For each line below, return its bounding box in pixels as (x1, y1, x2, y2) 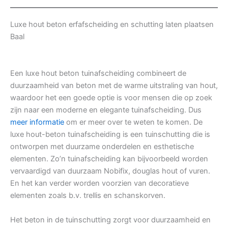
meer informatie (10, 118, 64, 127)
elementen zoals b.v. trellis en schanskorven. (10, 191, 165, 201)
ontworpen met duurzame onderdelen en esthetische (10, 142, 194, 152)
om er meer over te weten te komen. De (64, 118, 203, 127)
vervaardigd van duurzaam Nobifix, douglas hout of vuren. (10, 166, 210, 176)
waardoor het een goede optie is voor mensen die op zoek (10, 93, 212, 103)
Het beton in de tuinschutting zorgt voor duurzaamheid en (10, 215, 211, 225)
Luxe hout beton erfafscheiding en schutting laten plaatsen (10, 20, 214, 30)
